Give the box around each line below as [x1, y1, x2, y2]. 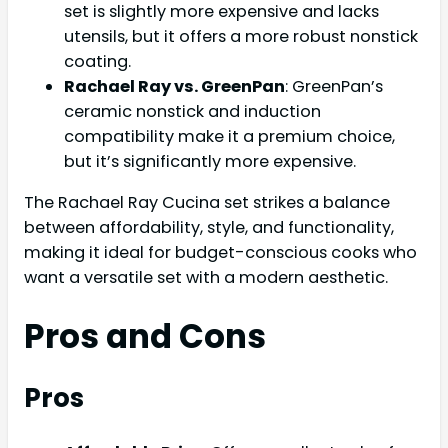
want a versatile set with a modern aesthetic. [24, 266, 388, 290]
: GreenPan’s [285, 74, 383, 98]
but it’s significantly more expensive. [64, 149, 356, 173]
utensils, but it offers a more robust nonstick [64, 24, 418, 48]
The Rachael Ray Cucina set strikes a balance [24, 191, 390, 215]
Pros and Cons [24, 314, 266, 360]
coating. [64, 49, 131, 73]
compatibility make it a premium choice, [64, 124, 395, 148]
